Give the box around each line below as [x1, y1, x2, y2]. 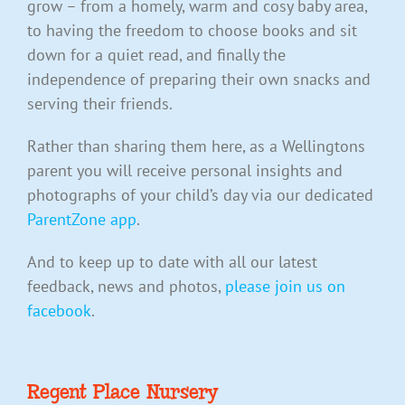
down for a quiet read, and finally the [26, 44, 286, 66]
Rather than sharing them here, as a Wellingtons [26, 136, 365, 157]
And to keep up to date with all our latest [26, 251, 317, 273]
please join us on [224, 276, 345, 297]
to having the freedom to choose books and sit [26, 20, 357, 42]
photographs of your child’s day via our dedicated [26, 184, 373, 206]
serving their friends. [26, 93, 173, 115]
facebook [26, 300, 91, 322]
